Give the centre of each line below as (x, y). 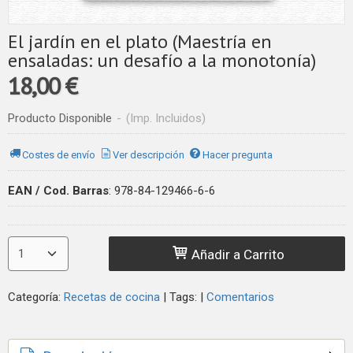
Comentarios (240, 297)
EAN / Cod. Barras (58, 191)
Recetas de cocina (112, 297)
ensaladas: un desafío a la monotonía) (162, 60)
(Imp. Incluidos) (166, 118)
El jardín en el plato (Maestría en (140, 41)
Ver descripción (149, 154)
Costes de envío (59, 154)
